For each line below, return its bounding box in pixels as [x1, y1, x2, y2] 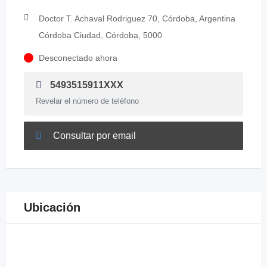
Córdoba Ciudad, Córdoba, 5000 [39, 30, 162, 40]
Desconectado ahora [39, 52, 117, 63]
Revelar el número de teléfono [36, 96, 139, 105]
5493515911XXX [48, 79, 123, 90]
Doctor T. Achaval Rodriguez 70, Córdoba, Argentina [39, 13, 235, 23]
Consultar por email [51, 130, 136, 141]
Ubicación [24, 200, 80, 214]
